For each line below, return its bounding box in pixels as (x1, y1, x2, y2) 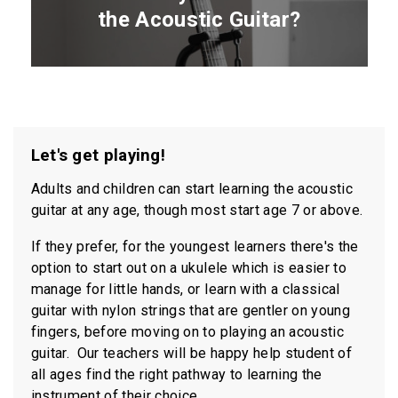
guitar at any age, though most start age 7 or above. (30, 201, 363, 219)
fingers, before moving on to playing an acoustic (30, 322, 344, 340)
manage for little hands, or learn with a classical (30, 280, 340, 298)
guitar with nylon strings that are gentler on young (30, 301, 350, 319)
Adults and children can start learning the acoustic (30, 179, 353, 197)
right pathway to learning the (139, 365, 322, 383)
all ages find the (30, 365, 139, 383)
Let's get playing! (30, 146, 166, 166)
